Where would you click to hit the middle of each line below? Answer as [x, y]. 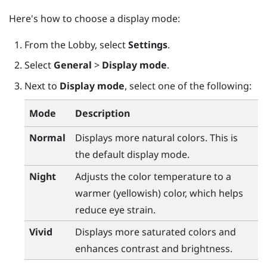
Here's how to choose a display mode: [94, 18]
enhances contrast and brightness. [153, 249]
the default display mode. [132, 155]
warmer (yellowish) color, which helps [159, 193]
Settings [148, 44]
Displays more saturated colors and [155, 232]
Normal [47, 138]
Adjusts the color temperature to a [153, 177]
